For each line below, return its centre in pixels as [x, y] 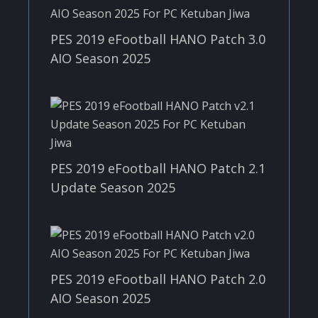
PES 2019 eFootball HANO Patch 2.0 [158, 279]
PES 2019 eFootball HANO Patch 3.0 [158, 39]
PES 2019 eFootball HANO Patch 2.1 [158, 168]
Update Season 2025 [113, 187]
